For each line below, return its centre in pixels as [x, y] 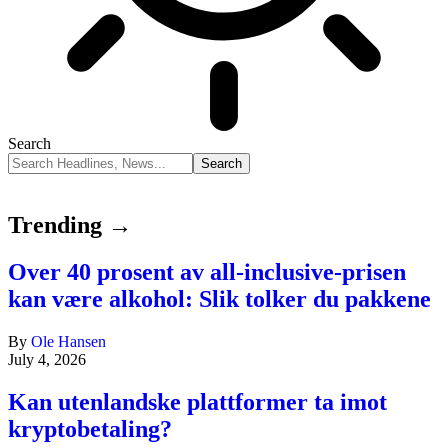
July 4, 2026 [47, 359]
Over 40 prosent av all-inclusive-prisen [207, 271]
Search [29, 143]
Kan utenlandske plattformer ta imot [197, 401]
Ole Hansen [68, 341]
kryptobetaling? [90, 428]
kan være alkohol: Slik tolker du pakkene [219, 298]
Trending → [70, 224]
